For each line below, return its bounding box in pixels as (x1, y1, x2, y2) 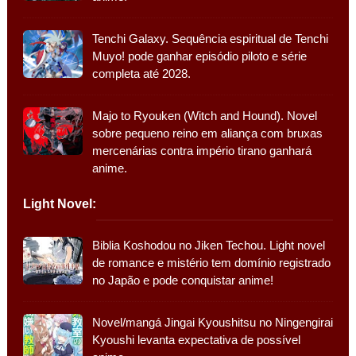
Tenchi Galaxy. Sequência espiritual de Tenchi (91, 31, 328, 45)
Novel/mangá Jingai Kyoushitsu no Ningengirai (91, 315, 333, 329)
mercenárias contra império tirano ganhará (91, 143, 311, 157)
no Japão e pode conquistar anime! (91, 273, 273, 287)
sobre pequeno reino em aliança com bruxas (91, 126, 323, 140)
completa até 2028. (91, 66, 191, 80)
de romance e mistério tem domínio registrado (91, 255, 331, 269)
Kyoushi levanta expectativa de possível (91, 332, 300, 346)
